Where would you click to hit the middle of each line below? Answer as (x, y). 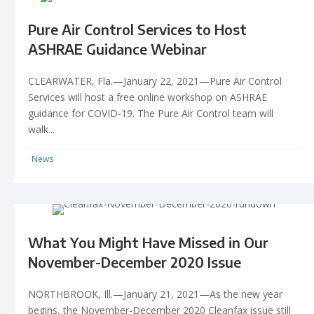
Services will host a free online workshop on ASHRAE (148, 97)
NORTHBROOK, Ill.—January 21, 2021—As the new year (155, 294)
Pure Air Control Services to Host (137, 29)
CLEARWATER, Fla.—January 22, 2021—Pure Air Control (155, 81)
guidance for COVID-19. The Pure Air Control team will (151, 113)
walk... (41, 129)
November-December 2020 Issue (135, 261)
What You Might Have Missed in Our (148, 242)
